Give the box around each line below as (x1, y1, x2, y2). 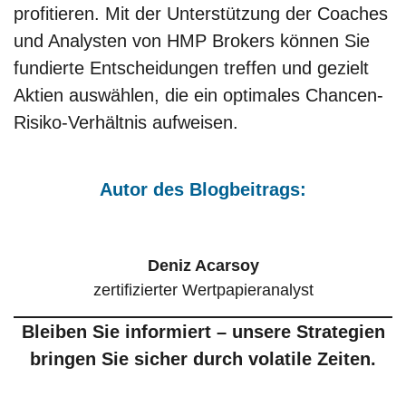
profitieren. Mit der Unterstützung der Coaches (14, 3, 388, 24)
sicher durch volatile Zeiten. (134, 348, 376, 369)
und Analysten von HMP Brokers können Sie (14, 30, 370, 51)
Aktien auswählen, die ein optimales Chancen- (14, 84, 383, 105)
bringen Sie (30, 348, 129, 369)
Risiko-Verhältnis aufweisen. (14, 111, 238, 132)
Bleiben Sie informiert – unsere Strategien (21, 321, 385, 342)
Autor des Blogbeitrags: (100, 179, 306, 200)
